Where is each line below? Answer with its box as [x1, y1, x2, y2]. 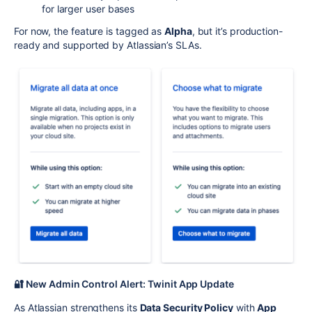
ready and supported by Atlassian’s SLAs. [14, 38, 202, 51]
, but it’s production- [192, 24, 283, 37]
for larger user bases [42, 2, 135, 15]
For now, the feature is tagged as [14, 24, 165, 37]
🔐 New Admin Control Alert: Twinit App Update [14, 277, 235, 290]
